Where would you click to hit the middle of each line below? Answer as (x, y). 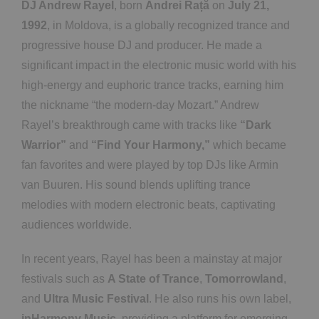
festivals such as (64, 279)
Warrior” (44, 145)
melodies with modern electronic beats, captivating (148, 205)
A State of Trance (153, 279)
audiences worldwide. (77, 225)
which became (248, 145)
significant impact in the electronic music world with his (159, 65)
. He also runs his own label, (220, 299)
